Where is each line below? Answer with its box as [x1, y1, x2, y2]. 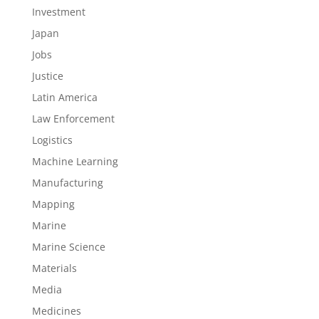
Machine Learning [31, 155, 118, 168]
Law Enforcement [31, 112, 115, 125]
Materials [31, 261, 77, 275]
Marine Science [31, 240, 105, 253]
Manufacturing [31, 176, 103, 189]
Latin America [31, 90, 98, 104]
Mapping [31, 197, 75, 211]
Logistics [31, 133, 73, 147]
